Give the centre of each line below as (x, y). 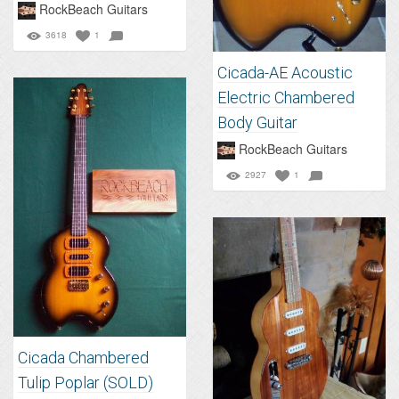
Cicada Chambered (83, 358)
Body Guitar (257, 122)
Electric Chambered (286, 97)
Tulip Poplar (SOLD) (85, 383)
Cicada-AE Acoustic (285, 72)
